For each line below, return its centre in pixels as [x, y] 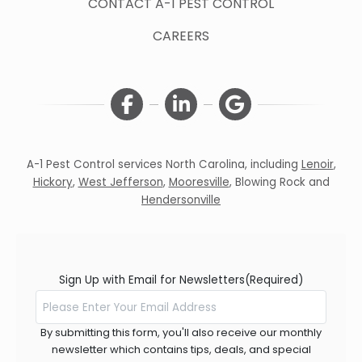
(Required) [274, 280]
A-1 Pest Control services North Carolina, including [164, 165]
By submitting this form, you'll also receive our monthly [181, 333]
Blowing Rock [270, 183]
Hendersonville [181, 200]
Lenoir [317, 165]
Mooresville [199, 183]
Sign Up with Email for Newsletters [152, 280]
